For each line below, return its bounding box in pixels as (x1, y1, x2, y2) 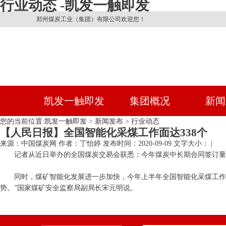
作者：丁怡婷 (59, 140, 101, 147)
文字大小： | (174, 140, 212, 147)
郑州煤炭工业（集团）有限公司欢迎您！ (36, 16, 145, 23)
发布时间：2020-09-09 (103, 140, 172, 147)
